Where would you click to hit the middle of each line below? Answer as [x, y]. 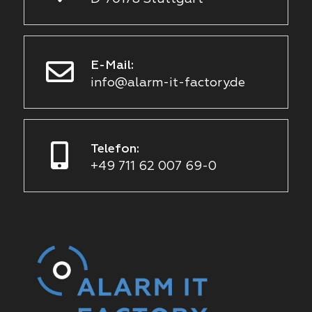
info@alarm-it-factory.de [167, 83]
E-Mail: [112, 65]
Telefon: [115, 149]
